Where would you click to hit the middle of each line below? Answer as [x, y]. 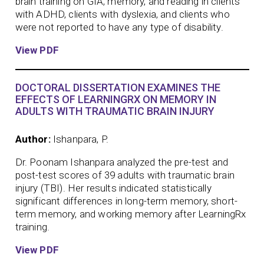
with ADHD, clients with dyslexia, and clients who [122, 14]
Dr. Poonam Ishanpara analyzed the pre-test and [122, 162]
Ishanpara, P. [81, 139]
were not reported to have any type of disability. [119, 27]
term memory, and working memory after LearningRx [131, 214]
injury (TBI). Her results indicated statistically [113, 188]
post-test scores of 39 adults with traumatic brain [125, 175]
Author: [33, 139]
